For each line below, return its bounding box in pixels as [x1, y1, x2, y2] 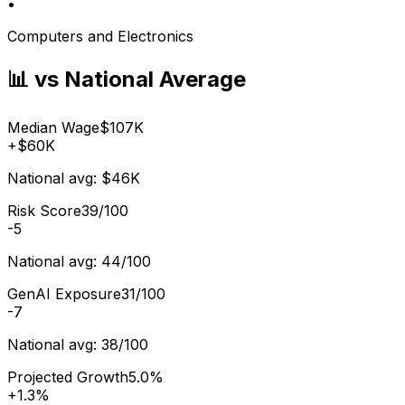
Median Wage [7, 118, 99, 137]
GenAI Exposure [7, 284, 121, 303]
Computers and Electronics [7, 26, 193, 45]
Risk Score [7, 201, 81, 220]
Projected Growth [7, 367, 128, 386]
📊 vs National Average [7, 65, 246, 92]
